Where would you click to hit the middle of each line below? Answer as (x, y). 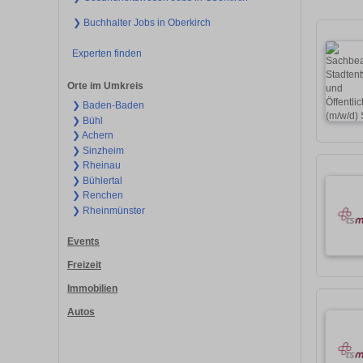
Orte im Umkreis (105, 86)
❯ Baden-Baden (108, 106)
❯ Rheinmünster (108, 210)
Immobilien (92, 288)
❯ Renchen (97, 196)
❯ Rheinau (96, 166)
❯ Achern (92, 136)
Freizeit (84, 265)
